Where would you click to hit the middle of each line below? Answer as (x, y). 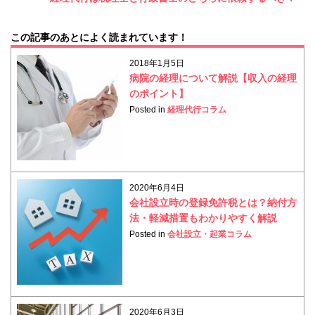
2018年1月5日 (157, 63)
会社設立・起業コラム (210, 234)
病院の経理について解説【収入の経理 (213, 78)
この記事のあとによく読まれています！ (99, 37)
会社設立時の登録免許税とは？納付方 (213, 202)
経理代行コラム (197, 109)
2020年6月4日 (157, 187)
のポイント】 (159, 93)
